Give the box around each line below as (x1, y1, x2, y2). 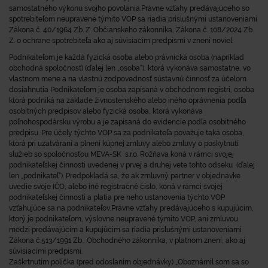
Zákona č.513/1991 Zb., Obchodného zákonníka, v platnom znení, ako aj (9, 236, 245, 245)
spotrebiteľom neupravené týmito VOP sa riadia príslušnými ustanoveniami (9, 15, 257, 23)
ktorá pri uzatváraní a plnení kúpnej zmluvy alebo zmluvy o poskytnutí (9, 139, 239, 148)
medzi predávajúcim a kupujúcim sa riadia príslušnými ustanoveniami (9, 226, 242, 234)
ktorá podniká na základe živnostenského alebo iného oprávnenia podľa (9, 96, 246, 105)
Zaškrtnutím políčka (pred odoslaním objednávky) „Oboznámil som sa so (9, 258, 249, 266)
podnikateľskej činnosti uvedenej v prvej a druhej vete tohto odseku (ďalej (9, 161, 255, 169)
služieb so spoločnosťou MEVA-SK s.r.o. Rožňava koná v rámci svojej (9, 150, 234, 159)
